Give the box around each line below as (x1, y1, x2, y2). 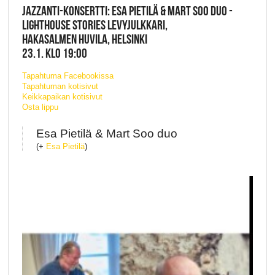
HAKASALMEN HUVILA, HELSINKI (21, 32, 147, 47)
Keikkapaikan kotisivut (21, 91, 103, 101)
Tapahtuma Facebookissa (21, 71, 114, 80)
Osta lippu (21, 102, 58, 112)
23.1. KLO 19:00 (21, 46, 87, 61)
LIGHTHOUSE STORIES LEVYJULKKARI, (21, 18, 168, 33)
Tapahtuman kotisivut (21, 81, 98, 91)
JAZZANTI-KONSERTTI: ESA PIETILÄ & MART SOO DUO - (21, 4, 233, 18)
